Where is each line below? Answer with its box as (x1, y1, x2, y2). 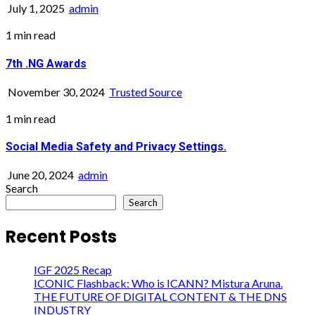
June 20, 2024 (6, 168, 76, 182)
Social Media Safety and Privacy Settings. (6, 140, 226, 154)
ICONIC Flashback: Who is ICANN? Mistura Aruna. (34, 276, 283, 290)
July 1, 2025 (6, 1, 67, 15)
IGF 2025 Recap (34, 263, 112, 277)
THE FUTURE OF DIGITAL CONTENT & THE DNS (34, 290, 287, 304)
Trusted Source (109, 84, 182, 98)
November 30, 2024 (6, 84, 107, 98)
